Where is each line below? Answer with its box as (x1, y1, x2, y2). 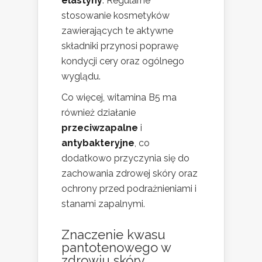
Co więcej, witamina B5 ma (61, 92, 177, 104)
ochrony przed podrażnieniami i (61, 183, 196, 195)
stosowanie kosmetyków (61, 10, 170, 22)
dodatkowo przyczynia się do (61, 153, 189, 164)
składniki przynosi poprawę (61, 40, 178, 52)
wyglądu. (61, 71, 101, 82)
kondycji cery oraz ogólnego (61, 56, 184, 67)
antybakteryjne (61, 137, 135, 149)
